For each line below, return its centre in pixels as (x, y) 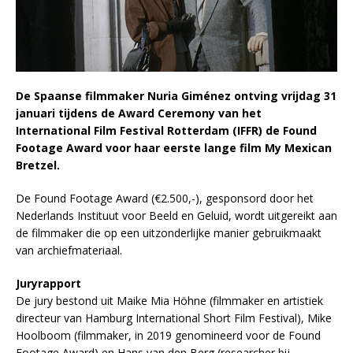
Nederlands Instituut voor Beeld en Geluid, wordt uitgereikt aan (176, 216)
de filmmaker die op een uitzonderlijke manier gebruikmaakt (169, 233)
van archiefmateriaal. (69, 251)
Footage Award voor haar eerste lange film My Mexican (174, 148)
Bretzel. (39, 165)
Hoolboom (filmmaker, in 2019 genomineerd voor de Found (168, 336)
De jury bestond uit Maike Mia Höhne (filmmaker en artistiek (169, 301)
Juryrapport (48, 284)
